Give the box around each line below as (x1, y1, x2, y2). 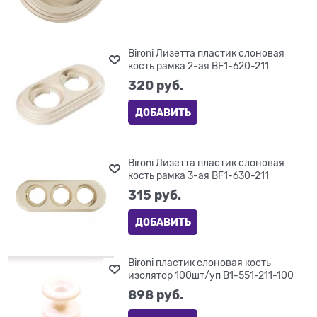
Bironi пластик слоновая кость (128, 256, 272, 268)
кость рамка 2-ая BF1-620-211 (128, 59, 270, 71)
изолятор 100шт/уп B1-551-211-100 (128, 269, 294, 281)
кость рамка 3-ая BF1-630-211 (128, 169, 270, 181)
